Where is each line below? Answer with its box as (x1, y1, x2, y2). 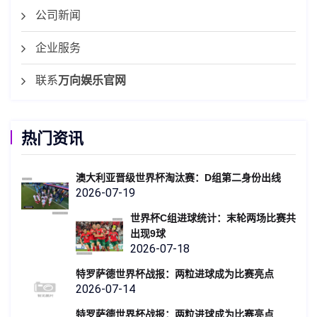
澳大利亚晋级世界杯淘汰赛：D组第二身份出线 (76, 172, 281, 184)
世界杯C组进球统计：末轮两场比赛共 (130, 212, 296, 224)
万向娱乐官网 (58, 74, 126, 88)
